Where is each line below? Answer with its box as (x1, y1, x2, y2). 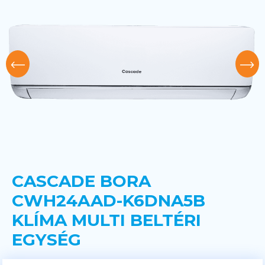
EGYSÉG (12, 229, 81, 250)
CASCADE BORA (12, 170, 151, 191)
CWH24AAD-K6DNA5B (12, 190, 205, 211)
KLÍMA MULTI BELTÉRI (12, 209, 201, 230)
